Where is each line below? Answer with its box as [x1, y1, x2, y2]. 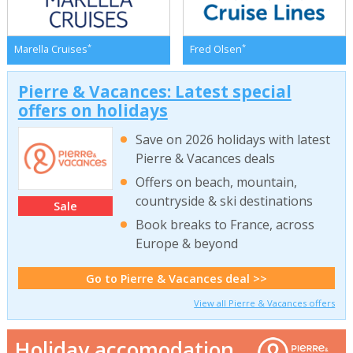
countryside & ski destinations [136, 192, 314, 210]
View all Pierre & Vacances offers [194, 296, 336, 309]
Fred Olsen [189, 43, 242, 57]
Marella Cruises [13, 43, 87, 57]
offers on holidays [17, 98, 168, 121]
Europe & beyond [136, 235, 239, 253]
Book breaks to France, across [136, 216, 315, 234]
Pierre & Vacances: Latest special [17, 80, 292, 102]
